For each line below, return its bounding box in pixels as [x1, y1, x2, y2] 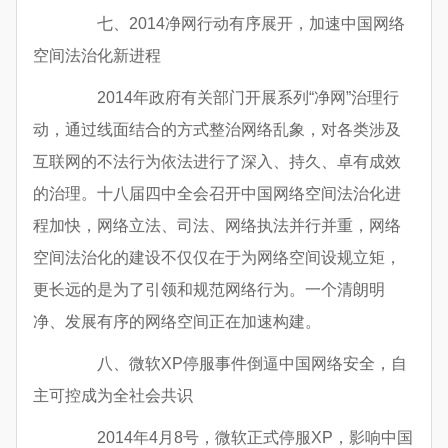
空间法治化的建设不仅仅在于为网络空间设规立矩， [33, 249, 401, 267]
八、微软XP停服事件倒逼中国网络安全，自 [65, 355, 407, 373]
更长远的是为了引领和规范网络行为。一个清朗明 [33, 281, 385, 299]
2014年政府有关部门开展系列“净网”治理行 [65, 89, 399, 107]
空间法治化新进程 [33, 47, 161, 65]
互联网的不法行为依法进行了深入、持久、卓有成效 [33, 153, 401, 171]
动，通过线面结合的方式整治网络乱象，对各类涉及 [33, 121, 401, 139]
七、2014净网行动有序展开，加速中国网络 [65, 15, 405, 33]
